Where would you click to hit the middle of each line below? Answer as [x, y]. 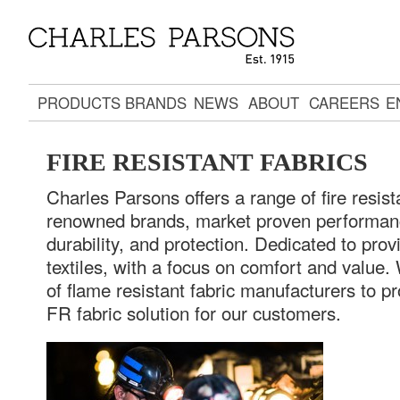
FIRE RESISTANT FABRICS [207, 162]
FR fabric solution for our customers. [194, 312]
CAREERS [344, 103]
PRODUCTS [79, 103]
